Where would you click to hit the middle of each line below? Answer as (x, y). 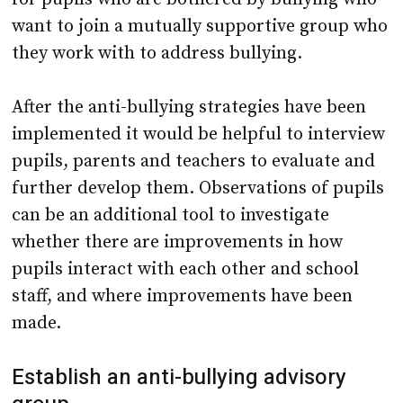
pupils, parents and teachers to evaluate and (194, 162)
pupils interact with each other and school (186, 270)
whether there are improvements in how (178, 243)
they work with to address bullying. (157, 54)
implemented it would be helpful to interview (199, 135)
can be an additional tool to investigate (171, 216)
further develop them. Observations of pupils (198, 189)
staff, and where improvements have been (183, 297)
